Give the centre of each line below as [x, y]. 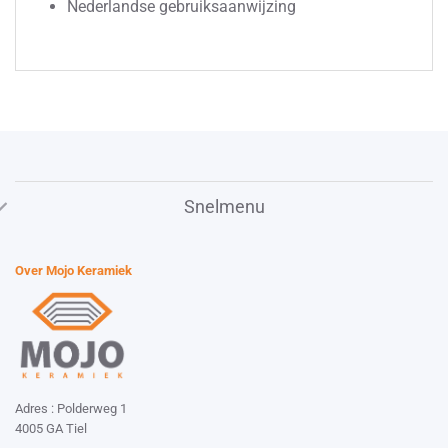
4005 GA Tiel [51, 428]
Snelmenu [224, 206]
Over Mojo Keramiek [73, 271]
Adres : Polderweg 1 [71, 408]
